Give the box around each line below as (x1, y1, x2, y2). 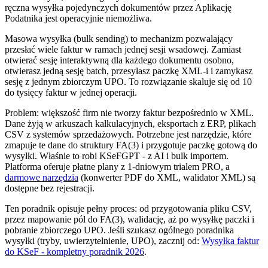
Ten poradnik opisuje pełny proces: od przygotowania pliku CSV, (5, 203, 252, 214)
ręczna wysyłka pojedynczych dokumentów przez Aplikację (5, 2, 232, 13)
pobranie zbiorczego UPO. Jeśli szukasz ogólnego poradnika (5, 225, 234, 236)
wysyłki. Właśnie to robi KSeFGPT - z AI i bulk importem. (5, 151, 229, 162)
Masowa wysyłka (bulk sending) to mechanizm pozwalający (5, 33, 233, 44)
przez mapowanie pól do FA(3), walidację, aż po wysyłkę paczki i (5, 214, 254, 225)
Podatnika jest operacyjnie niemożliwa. (5, 13, 152, 24)
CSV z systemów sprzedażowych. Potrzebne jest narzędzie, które (5, 129, 251, 140)
